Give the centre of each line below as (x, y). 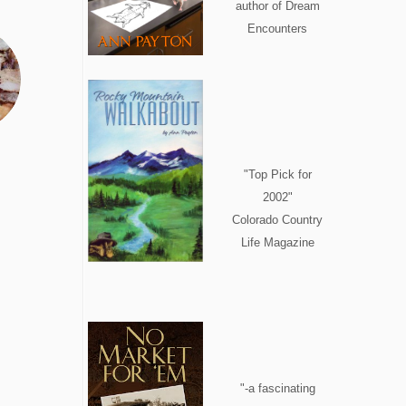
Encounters (278, 29)
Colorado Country (278, 220)
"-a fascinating (277, 388)
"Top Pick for (277, 174)
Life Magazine (277, 242)
